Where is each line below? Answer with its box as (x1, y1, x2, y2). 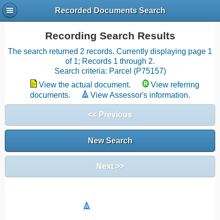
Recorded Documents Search (55, 6, 165, 15)
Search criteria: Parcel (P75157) (54, 67, 166, 75)
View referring (151, 81, 199, 89)
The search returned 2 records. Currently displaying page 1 (8, 47, 212, 55)
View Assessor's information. (90, 91, 190, 99)
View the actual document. (39, 81, 131, 89)
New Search (87, 136, 133, 145)
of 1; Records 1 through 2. (65, 57, 155, 65)
